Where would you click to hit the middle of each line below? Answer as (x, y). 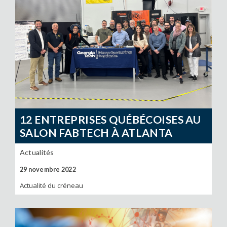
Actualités (37, 152)
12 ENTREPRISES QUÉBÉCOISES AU (110, 119)
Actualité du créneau (51, 185)
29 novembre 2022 (48, 169)
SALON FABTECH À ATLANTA (96, 133)
